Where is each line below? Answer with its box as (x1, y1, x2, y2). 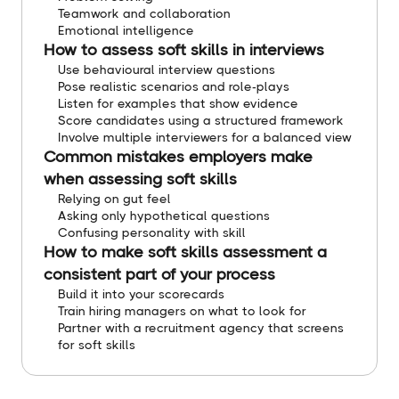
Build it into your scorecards (58, 286, 224, 301)
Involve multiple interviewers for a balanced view (58, 129, 352, 144)
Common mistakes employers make (44, 147, 313, 166)
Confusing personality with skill (58, 224, 246, 240)
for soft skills (58, 337, 135, 352)
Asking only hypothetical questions (58, 208, 270, 223)
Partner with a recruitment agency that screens (58, 320, 344, 335)
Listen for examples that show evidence (58, 95, 298, 110)
